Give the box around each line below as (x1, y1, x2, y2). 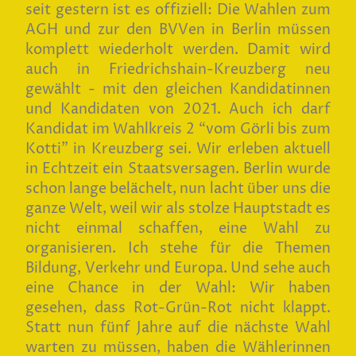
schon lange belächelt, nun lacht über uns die (25, 179, 331, 199)
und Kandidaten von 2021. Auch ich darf (25, 99, 331, 120)
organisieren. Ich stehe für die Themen (25, 238, 331, 259)
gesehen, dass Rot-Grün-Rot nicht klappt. (25, 298, 331, 319)
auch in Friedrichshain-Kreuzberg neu (25, 60, 331, 80)
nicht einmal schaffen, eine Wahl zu (25, 219, 331, 239)
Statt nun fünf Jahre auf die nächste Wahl (25, 318, 331, 339)
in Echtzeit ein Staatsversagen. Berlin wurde (25, 159, 331, 180)
